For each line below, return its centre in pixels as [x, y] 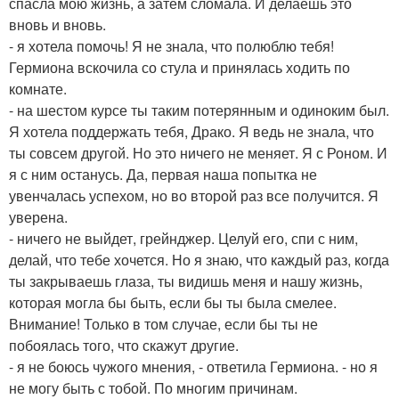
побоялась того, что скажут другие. [124, 346]
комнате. [38, 89]
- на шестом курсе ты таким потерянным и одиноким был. [199, 110]
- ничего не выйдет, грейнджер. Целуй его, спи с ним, [183, 239]
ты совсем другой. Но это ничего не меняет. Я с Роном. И [198, 153]
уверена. [38, 217]
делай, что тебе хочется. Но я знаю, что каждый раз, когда [199, 260]
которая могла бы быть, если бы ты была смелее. [173, 303]
